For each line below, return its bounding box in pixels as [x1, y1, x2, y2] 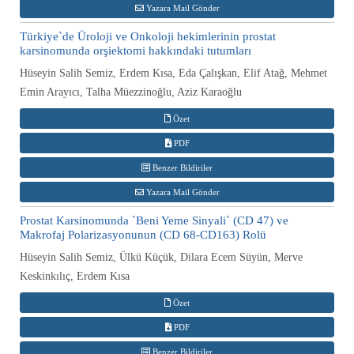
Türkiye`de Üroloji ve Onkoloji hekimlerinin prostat [20, 29, 276, 43]
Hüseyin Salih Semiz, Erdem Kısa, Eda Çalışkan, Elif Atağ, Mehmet [20, 66, 327, 79]
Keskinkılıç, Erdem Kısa [20, 269, 130, 282]
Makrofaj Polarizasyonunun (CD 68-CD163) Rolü [20, 228, 266, 241]
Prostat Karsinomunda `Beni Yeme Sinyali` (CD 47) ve [20, 213, 288, 227]
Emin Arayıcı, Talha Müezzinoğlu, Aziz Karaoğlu [20, 85, 242, 98]
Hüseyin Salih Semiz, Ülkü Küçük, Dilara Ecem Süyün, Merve [20, 250, 303, 263]
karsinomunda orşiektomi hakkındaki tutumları [20, 43, 251, 57]
